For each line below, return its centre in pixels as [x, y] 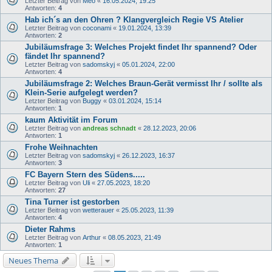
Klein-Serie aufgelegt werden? [81, 92]
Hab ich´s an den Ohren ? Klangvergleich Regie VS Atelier [134, 19]
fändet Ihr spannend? [65, 56]
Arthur [92, 237]
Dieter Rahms [50, 229]
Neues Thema [33, 260]
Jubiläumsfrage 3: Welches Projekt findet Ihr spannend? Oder [141, 47]
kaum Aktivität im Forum [71, 120]
